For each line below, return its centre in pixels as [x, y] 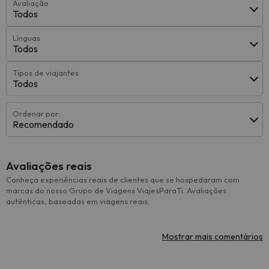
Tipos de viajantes [46, 73]
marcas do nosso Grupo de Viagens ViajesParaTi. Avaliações [116, 190]
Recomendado [43, 124]
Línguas [26, 38]
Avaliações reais [49, 166]
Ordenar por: [36, 113]
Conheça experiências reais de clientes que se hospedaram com [123, 180]
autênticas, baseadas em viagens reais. [78, 201]
